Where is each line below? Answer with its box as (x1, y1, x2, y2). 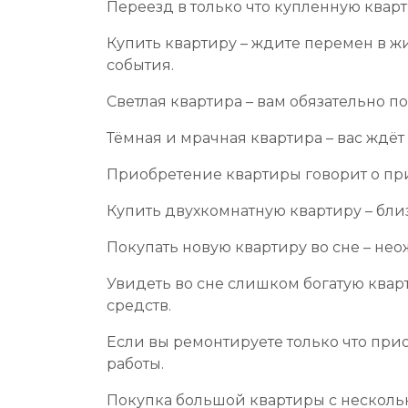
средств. (107, 297, 171, 314)
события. (107, 56, 174, 74)
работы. (107, 355, 164, 372)
